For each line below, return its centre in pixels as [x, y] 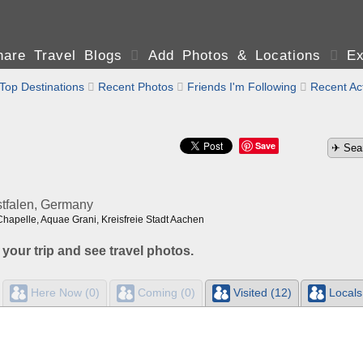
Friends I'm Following [242, 87]
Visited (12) [261, 292]
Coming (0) [164, 292]
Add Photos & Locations [235, 56]
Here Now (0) [63, 292]
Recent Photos [136, 87]
